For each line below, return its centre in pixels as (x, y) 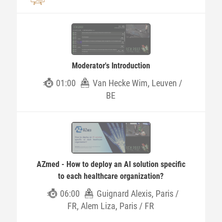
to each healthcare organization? (111, 176)
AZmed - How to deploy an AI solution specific (111, 164)
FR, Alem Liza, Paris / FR (111, 206)
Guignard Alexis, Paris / (138, 194)
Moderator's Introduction (111, 66)
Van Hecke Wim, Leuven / (138, 83)
